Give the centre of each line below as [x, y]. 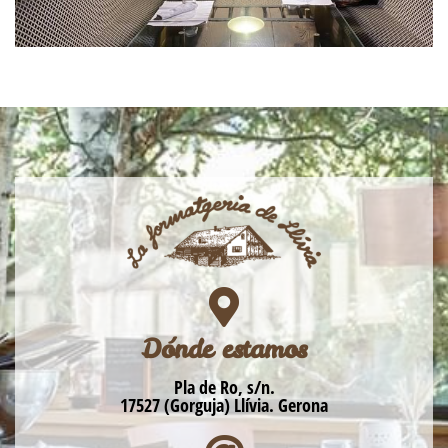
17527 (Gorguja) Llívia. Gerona [224, 405]
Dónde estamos [224, 348]
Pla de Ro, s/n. [224, 387]
